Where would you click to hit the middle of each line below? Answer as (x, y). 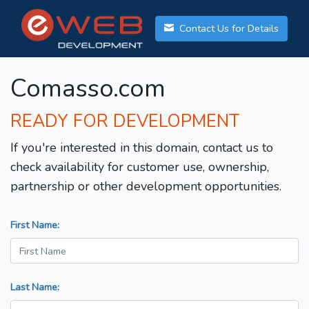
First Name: (35, 225)
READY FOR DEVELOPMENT (125, 122)
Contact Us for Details (228, 29)
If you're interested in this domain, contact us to (142, 148)
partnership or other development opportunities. (146, 187)
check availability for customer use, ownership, (140, 167)
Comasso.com (88, 89)
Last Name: (35, 287)
